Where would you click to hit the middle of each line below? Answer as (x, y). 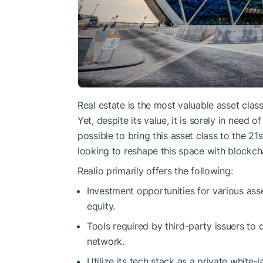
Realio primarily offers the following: (155, 171)
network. (106, 241)
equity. (101, 206)
